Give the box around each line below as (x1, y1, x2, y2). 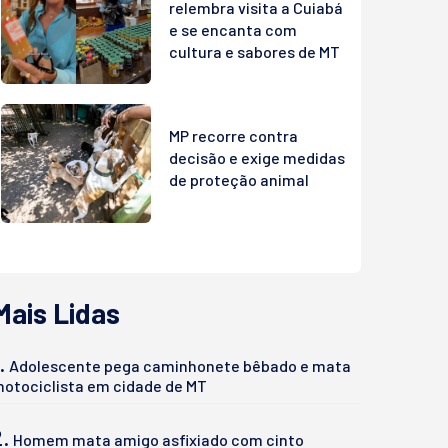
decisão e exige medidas (169, 148, 345, 168)
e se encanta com (169, 19, 297, 39)
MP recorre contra (169, 126, 298, 146)
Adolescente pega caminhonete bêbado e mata (9, 356, 351, 376)
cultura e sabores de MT (169, 41, 340, 61)
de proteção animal (169, 170, 309, 190)
